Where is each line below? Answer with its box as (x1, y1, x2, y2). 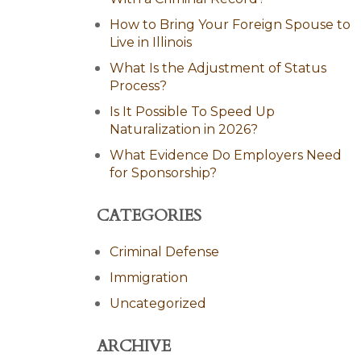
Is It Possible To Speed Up (110, 104, 275, 119)
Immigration (110, 270, 188, 285)
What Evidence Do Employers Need (110, 147, 342, 163)
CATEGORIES (97, 205, 201, 226)
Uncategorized (110, 296, 206, 311)
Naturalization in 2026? (110, 122, 258, 137)
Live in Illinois (110, 35, 192, 50)
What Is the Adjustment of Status (110, 60, 326, 76)
